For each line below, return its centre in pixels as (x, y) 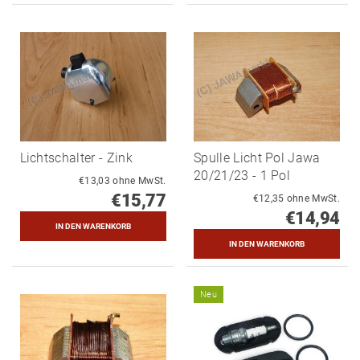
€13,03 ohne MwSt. (139, 181)
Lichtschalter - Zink (76, 158)
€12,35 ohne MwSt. (313, 199)
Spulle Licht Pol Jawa (257, 158)
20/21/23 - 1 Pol (242, 176)
